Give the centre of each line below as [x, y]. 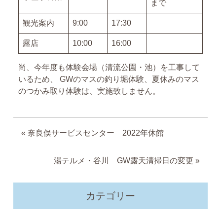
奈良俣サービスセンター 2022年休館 [96, 133]
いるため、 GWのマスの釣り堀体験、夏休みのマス [109, 79]
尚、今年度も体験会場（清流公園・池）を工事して [109, 67]
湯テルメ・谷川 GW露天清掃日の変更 [124, 161]
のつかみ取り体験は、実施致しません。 [89, 91]
